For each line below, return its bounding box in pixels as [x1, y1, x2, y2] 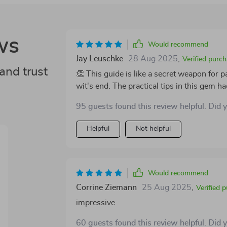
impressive [75, 199, 115, 207]
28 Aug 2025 [128, 55, 178, 63]
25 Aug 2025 [141, 183, 192, 192]
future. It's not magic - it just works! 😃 [75, 94, 214, 102]
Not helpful [135, 125, 171, 132]
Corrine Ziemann [75, 183, 137, 192]
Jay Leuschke [75, 55, 123, 63]
